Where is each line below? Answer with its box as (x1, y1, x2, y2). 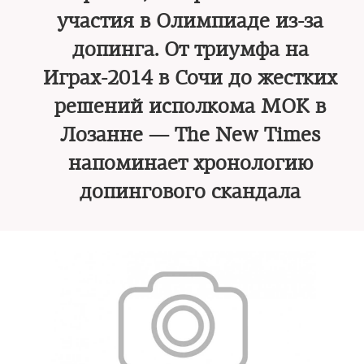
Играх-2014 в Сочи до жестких (43, 66, 337, 90)
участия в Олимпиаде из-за (57, 9, 323, 33)
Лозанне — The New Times (60, 123, 320, 147)
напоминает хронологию (67, 151, 313, 175)
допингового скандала (80, 180, 301, 204)
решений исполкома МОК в (54, 94, 326, 119)
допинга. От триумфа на (71, 37, 309, 62)
